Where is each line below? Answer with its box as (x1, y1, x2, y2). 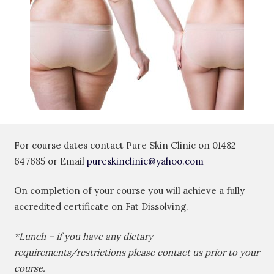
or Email (45, 155, 87, 167)
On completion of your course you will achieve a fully (13, 185, 245, 197)
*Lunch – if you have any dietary (13, 230, 153, 242)
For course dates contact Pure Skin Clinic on (13, 139, 212, 151)
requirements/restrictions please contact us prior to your (13, 246, 259, 258)
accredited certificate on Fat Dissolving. (13, 201, 188, 213)
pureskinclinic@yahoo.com (86, 155, 204, 167)
